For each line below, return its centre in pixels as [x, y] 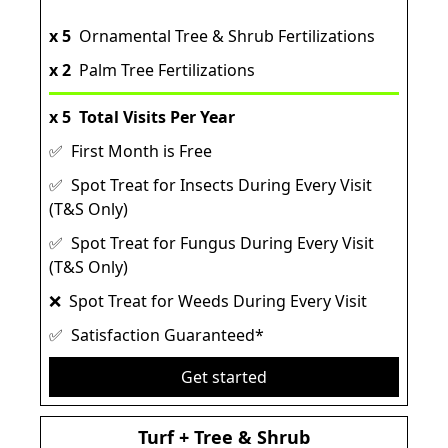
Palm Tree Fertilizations [163, 70]
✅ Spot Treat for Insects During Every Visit [210, 185]
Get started [224, 377]
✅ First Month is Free [130, 151]
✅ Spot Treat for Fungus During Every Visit [211, 243]
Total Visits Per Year [153, 117]
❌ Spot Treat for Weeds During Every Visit [208, 301]
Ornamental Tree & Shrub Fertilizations [223, 36]
